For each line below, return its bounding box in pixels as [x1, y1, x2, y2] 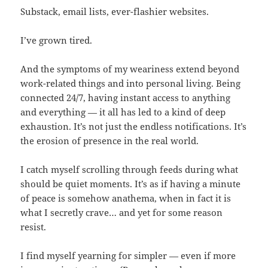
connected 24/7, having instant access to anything [20, 91, 231, 103]
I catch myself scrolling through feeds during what [20, 163, 239, 175]
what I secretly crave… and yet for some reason [20, 206, 223, 218]
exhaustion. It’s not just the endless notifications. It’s [20, 120, 247, 132]
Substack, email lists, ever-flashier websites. [20, 5, 209, 17]
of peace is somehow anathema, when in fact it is [20, 191, 232, 204]
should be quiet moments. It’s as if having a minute [20, 177, 241, 190]
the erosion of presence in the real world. [20, 134, 199, 147]
